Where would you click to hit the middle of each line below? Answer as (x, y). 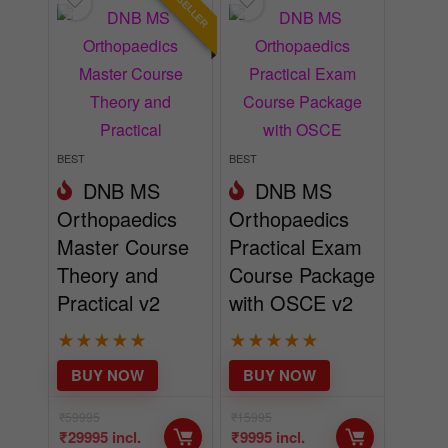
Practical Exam (295, 246)
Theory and (108, 274)
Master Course (123, 246)
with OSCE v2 (290, 302)
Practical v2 (109, 302)
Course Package (301, 274)
